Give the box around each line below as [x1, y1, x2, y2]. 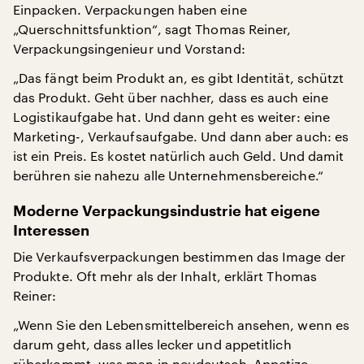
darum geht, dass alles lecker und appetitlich [13, 336, 292, 352]
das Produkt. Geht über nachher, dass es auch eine [13, 89, 328, 105]
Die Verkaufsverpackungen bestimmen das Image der [13, 248, 345, 264]
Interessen [13, 223, 89, 238]
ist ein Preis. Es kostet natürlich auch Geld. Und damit [13, 147, 344, 163]
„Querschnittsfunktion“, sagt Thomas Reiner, [13, 20, 292, 37]
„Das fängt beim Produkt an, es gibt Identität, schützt [13, 69, 344, 85]
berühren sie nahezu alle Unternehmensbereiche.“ [13, 167, 323, 183]
